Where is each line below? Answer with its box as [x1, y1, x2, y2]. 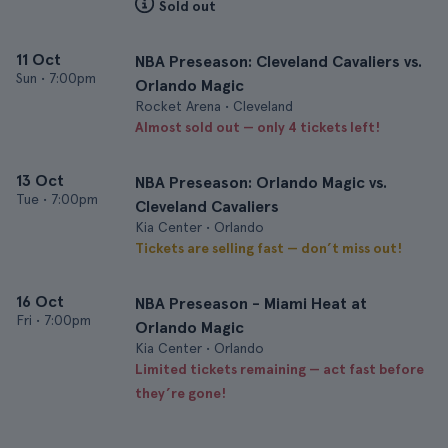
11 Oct [16, 50, 61, 69]
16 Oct [16, 292, 64, 311]
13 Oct [16, 171, 64, 190]
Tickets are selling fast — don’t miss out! [135, 240, 402, 256]
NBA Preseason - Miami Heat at [135, 294, 367, 313]
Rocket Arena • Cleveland [135, 98, 293, 114]
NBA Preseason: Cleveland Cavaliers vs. [135, 52, 422, 71]
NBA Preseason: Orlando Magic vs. [135, 173, 387, 192]
